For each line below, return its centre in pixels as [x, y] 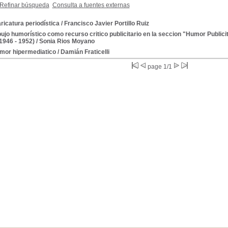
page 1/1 [160, 67]
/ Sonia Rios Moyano [64, 41]
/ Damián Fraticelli [82, 52]
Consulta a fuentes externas [91, 5]
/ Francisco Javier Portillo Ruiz [104, 23]
